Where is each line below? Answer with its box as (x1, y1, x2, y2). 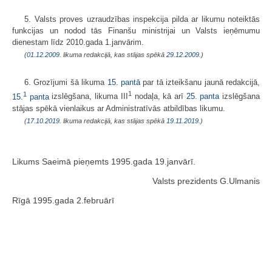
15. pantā (107, 78, 141, 87)
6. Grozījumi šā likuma (24, 78, 107, 87)
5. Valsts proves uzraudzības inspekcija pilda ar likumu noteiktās (24, 15, 260, 24)
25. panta (186, 92, 220, 101)
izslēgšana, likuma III (49, 92, 128, 101)
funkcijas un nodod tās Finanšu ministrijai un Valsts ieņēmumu (12, 26, 260, 36)
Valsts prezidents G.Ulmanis (152, 176, 260, 186)
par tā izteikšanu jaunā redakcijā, (140, 78, 260, 87)
